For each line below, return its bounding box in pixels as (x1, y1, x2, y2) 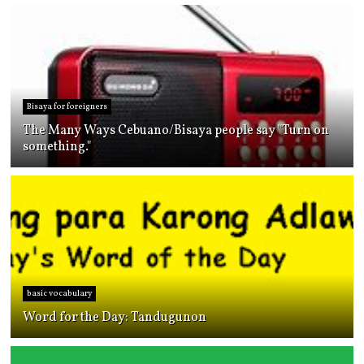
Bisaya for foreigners (27, 101, 108, 112)
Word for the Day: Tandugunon (23, 309, 207, 327)
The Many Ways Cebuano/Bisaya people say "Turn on (23, 122, 330, 140)
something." (23, 138, 92, 156)
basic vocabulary (27, 288, 93, 299)
